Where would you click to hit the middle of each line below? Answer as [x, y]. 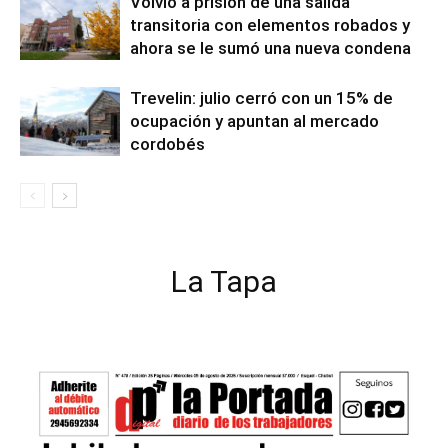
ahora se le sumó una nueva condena [270, 48]
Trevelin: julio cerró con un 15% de [261, 98]
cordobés [167, 144]
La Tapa [224, 281]
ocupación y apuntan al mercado [254, 121]
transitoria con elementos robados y [270, 25]
